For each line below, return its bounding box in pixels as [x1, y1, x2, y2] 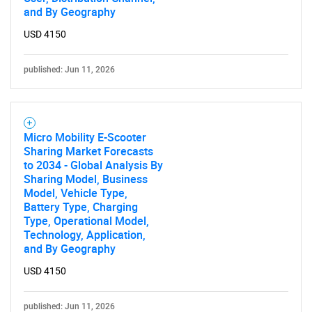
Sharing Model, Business [24, 171, 148, 187]
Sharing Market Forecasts [24, 143, 153, 159]
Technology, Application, [24, 226, 146, 242]
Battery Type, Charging [24, 198, 138, 214]
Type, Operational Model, [24, 212, 149, 228]
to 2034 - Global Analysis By [24, 157, 163, 173]
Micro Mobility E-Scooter [24, 129, 146, 145]
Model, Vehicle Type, [24, 185, 127, 201]
